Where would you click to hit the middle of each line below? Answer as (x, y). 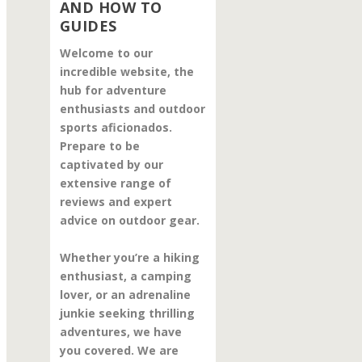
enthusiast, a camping (125, 276)
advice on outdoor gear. (129, 221)
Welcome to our (106, 53)
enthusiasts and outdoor (132, 109)
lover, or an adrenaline (125, 294)
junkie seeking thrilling (127, 313)
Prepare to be (99, 146)
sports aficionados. (116, 128)
